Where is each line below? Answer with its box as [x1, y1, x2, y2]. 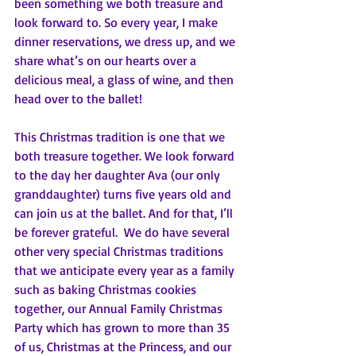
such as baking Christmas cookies [14, 281, 199, 297]
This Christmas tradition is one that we [14, 128, 228, 145]
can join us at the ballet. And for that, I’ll [14, 204, 236, 221]
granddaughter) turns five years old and [14, 185, 234, 202]
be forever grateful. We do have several [14, 223, 233, 240]
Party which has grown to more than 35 [14, 319, 233, 335]
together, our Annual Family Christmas [14, 300, 226, 316]
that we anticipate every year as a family [14, 261, 238, 278]
